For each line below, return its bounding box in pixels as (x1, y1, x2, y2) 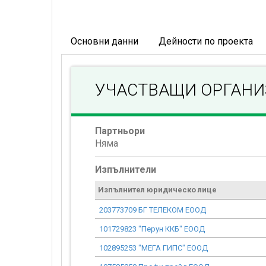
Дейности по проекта (159, 36, 253, 47)
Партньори (95, 125, 145, 137)
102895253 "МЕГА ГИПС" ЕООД (99, 243, 208, 252)
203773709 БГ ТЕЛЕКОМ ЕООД (99, 205, 206, 214)
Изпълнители (95, 164, 156, 175)
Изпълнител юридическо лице (98, 185, 217, 194)
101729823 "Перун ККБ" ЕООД (99, 224, 205, 233)
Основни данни (71, 36, 138, 47)
